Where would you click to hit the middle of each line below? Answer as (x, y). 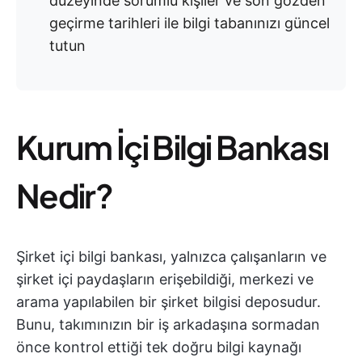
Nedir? (64, 195)
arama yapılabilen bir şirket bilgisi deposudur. (168, 302)
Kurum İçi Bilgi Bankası (173, 147)
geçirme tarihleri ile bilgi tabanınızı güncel (189, 23)
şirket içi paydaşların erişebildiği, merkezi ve (165, 279)
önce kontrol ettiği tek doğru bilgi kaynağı (159, 347)
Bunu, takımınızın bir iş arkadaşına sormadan (168, 324)
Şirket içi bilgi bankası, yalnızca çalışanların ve (171, 257)
